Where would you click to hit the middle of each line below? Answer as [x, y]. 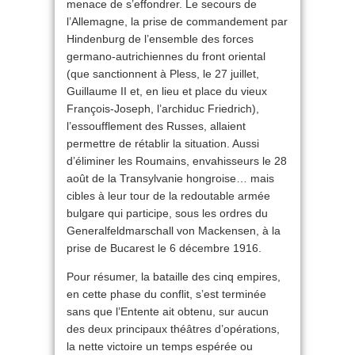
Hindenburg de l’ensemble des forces [160, 39]
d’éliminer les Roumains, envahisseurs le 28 [177, 161]
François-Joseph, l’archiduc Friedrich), [163, 109]
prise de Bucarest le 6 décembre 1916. [164, 248]
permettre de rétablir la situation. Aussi [163, 143]
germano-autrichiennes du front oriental [166, 56]
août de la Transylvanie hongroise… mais [170, 178]
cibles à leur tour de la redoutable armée [168, 196]
